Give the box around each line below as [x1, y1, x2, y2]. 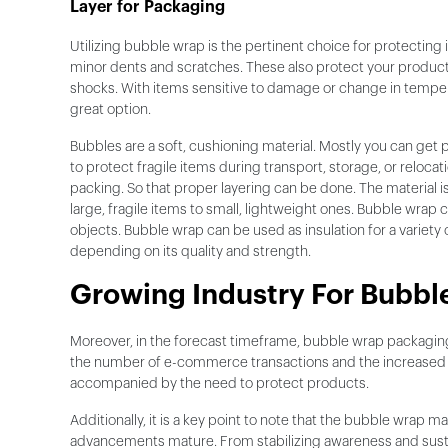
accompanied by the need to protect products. [70, 377, 373, 392]
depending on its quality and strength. [70, 245, 311, 260]
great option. [70, 103, 151, 118]
